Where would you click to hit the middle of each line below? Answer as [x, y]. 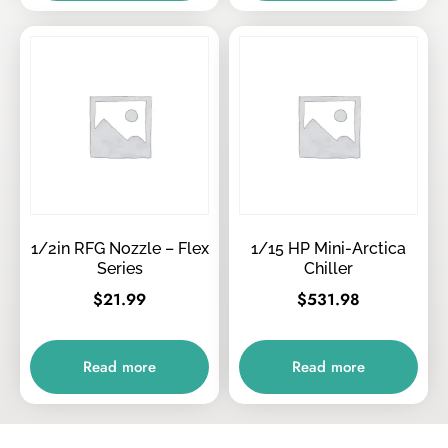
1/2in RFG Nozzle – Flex [119, 249]
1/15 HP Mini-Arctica [328, 249]
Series [119, 269]
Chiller [328, 269]
